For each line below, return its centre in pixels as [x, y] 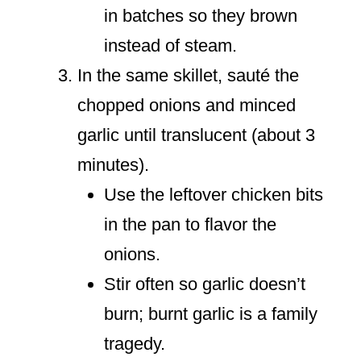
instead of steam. [170, 46]
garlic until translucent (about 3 [196, 135]
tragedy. [135, 344]
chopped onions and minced [187, 106]
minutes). [113, 165]
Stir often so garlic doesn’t [205, 284]
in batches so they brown [201, 16]
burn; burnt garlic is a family [211, 314]
